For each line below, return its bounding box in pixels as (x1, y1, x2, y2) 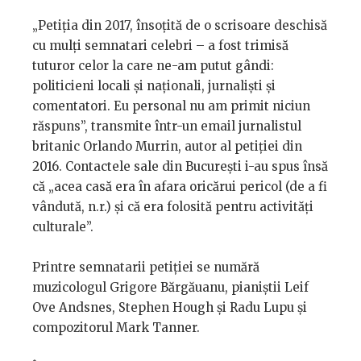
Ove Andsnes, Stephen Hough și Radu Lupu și (32, 300, 307, 316)
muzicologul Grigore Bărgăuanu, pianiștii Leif (32, 280, 309, 296)
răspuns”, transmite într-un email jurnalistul (32, 118, 301, 135)
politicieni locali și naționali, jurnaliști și (32, 78, 276, 94)
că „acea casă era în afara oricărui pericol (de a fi (32, 179, 327, 195)
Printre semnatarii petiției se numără (32, 259, 259, 276)
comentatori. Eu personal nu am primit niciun (32, 98, 310, 114)
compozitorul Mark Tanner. (32, 320, 203, 336)
